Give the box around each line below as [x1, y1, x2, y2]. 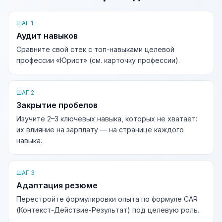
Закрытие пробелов [16, 100, 98, 110]
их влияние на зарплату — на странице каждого [16, 125, 184, 134]
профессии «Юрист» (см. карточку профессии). [16, 56, 180, 64]
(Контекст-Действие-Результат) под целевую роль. [16, 206, 199, 214]
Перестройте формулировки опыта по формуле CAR [16, 195, 198, 203]
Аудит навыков [16, 31, 78, 41]
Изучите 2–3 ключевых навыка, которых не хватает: [16, 114, 197, 123]
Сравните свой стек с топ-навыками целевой [16, 45, 174, 54]
